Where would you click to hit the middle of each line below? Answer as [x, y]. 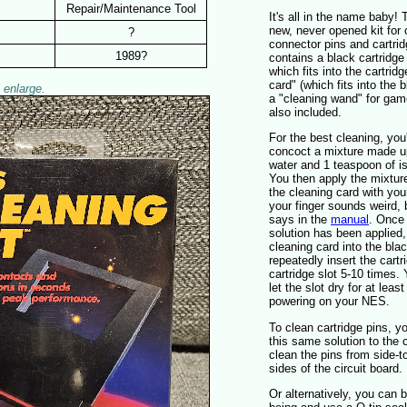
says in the [300, 220]
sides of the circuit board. [336, 368]
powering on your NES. [329, 302]
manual [350, 220]
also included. [305, 113]
